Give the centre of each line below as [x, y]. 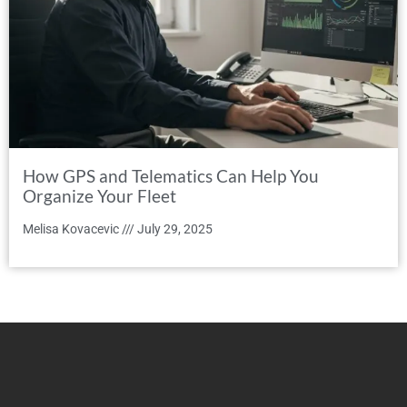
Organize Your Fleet [99, 196]
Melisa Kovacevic [72, 229]
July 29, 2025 [174, 229]
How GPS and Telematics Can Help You [171, 176]
